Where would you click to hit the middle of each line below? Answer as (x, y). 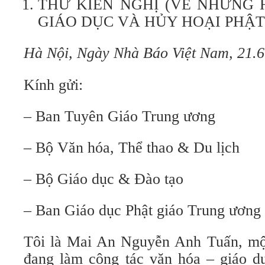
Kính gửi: (53, 85)
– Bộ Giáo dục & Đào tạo (104, 179)
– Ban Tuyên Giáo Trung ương (119, 116)
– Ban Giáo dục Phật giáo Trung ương (142, 210)
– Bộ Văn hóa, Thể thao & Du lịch (132, 148)
